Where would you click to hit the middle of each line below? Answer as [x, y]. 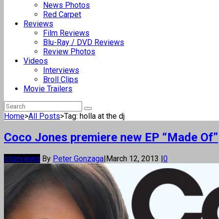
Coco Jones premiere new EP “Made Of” [111, 137]
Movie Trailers [48, 89]
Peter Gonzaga [78, 158]
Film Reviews [66, 33]
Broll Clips [61, 79]
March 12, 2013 [133, 158]
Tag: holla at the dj [94, 116]
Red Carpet [62, 14]
